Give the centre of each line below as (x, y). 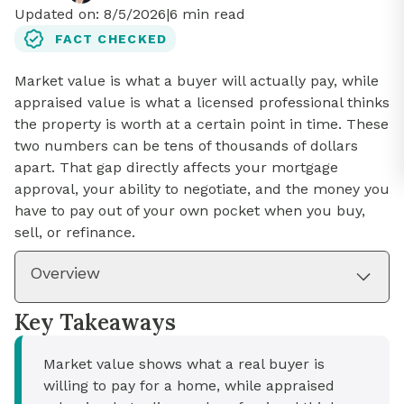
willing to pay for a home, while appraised (189, 386)
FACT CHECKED (111, 38)
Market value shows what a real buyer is (184, 364)
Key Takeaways (95, 323)
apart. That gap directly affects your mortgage (176, 168)
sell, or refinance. (75, 233)
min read (211, 14)
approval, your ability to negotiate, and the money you (202, 189)
